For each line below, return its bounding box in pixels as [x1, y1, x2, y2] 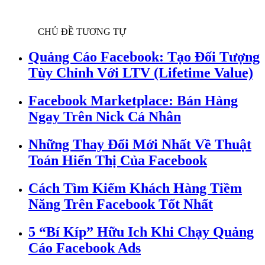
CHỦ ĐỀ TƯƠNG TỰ [38, 27, 126, 37]
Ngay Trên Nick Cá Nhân [28, 109, 181, 125]
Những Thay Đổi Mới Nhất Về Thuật [28, 136, 251, 152]
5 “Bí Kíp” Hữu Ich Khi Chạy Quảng [28, 224, 254, 240]
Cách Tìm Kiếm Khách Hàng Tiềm [28, 180, 242, 196]
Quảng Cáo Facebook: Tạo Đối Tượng [28, 49, 260, 65]
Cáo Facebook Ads [28, 240, 141, 256]
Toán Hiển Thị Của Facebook [28, 152, 207, 168]
